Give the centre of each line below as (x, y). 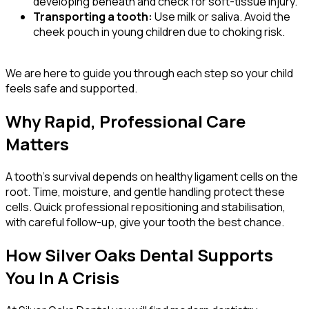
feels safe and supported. (71, 89)
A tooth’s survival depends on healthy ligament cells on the (152, 177)
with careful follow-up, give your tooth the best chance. (145, 222)
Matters (37, 144)
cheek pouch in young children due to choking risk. (159, 32)
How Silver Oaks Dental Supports (139, 255)
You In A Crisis (62, 278)
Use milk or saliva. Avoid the (221, 17)
